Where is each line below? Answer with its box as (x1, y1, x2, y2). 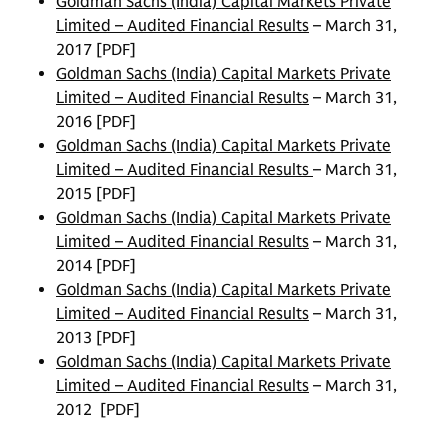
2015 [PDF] (56, 184, 136, 205)
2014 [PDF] (56, 256, 136, 277)
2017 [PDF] (56, 40, 136, 61)
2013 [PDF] (56, 328, 136, 349)
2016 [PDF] (56, 112, 136, 133)
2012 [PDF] (56, 400, 140, 421)
